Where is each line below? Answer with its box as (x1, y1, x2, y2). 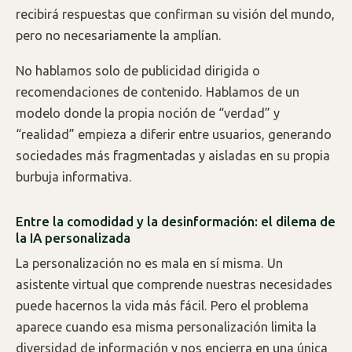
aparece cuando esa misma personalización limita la (16, 320, 317, 335)
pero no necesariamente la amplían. (16, 28, 222, 42)
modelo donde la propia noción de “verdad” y (16, 105, 280, 120)
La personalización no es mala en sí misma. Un (16, 256, 283, 271)
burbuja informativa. (16, 169, 132, 184)
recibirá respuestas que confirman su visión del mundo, (16, 7, 335, 21)
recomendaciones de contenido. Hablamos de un (16, 84, 299, 99)
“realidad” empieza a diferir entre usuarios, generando (16, 126, 332, 141)
